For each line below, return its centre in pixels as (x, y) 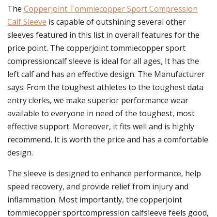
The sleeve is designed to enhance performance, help (104, 173)
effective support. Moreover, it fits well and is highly (101, 126)
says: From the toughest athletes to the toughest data (105, 87)
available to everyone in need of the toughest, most (101, 113)
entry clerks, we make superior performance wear (98, 100)
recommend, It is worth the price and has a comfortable (108, 139)
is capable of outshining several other (116, 22)
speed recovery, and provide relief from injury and (98, 186)
